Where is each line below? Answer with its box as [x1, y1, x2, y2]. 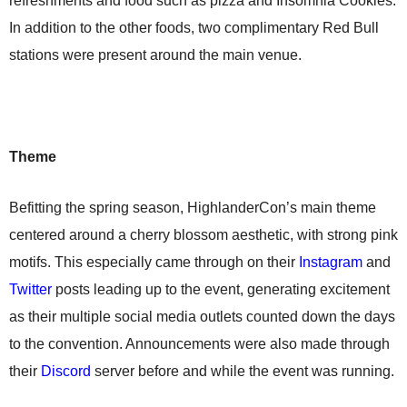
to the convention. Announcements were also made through [9, 336, 390, 352]
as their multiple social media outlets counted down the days [9, 309, 395, 324]
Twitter [9, 282, 52, 297]
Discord [41, 363, 91, 379]
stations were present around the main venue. [9, 47, 302, 63]
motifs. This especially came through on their [9, 254, 299, 270]
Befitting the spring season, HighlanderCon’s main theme [9, 200, 376, 215]
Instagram [299, 254, 362, 270]
